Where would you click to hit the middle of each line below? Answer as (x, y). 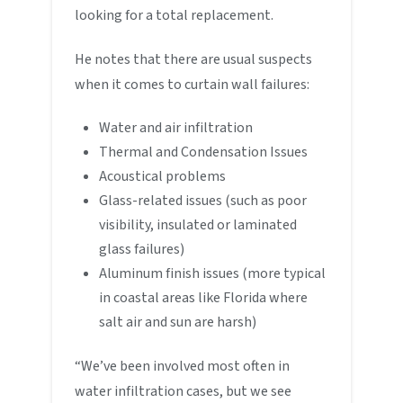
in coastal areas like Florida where (203, 297)
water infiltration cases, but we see (184, 391)
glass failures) (141, 249)
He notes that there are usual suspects (194, 59)
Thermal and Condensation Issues (203, 152)
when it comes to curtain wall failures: (193, 84)
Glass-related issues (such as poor (202, 200)
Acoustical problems (162, 176)
